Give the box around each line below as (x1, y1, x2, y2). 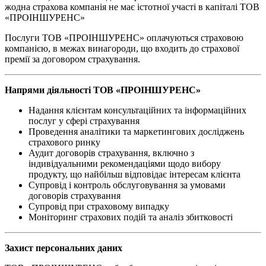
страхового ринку (28, 137, 100, 147)
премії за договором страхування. (5, 53, 140, 64)
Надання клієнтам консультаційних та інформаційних (28, 104, 246, 115)
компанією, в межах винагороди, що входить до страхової (5, 43, 239, 53)
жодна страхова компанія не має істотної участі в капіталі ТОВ (5, 1, 259, 12)
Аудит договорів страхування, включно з (28, 147, 194, 158)
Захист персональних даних (5, 242, 122, 253)
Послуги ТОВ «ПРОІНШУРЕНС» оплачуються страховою (5, 32, 243, 43)
